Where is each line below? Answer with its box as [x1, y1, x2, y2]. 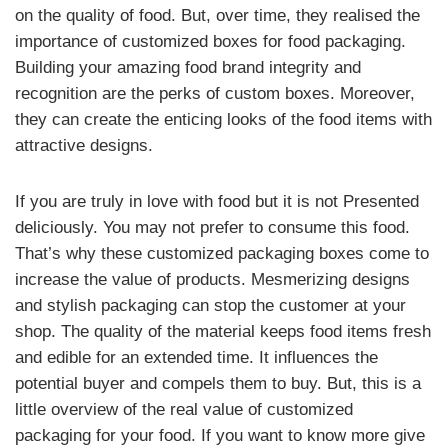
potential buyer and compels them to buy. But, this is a [15, 374, 421, 393]
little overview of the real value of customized [15, 400, 353, 419]
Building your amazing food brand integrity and [15, 58, 361, 77]
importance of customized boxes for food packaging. [15, 32, 406, 51]
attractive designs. [15, 136, 158, 155]
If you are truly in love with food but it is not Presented [15, 192, 419, 211]
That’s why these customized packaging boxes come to [15, 244, 429, 263]
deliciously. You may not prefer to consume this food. [15, 218, 410, 237]
